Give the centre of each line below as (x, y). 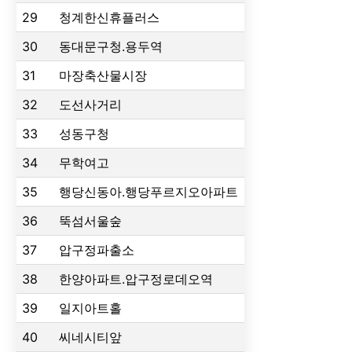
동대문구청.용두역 (111, 46)
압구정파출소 (97, 249)
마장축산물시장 (103, 75)
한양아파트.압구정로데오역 (136, 279)
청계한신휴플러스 (110, 17)
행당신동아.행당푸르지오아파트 (149, 191)
